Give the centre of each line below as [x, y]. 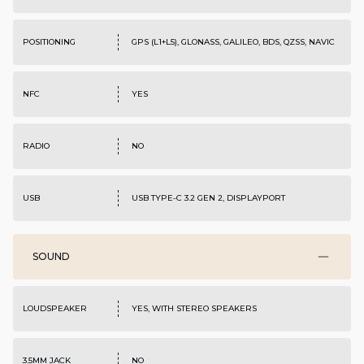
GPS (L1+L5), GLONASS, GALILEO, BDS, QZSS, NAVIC [233, 42]
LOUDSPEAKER [55, 309]
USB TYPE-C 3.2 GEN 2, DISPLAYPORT [208, 198]
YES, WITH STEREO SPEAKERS [194, 309]
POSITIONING [49, 42]
